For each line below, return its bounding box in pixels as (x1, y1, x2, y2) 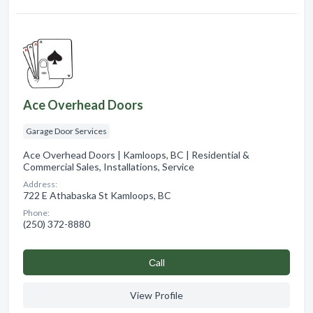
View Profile (130, 289, 183, 301)
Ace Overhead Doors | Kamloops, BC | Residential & (23, 148, 249, 161)
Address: (23, 178, 57, 189)
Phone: (23, 207, 50, 218)
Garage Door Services (26, 125, 107, 136)
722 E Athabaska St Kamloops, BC (23, 189, 171, 201)
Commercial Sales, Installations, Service (23, 160, 194, 173)
